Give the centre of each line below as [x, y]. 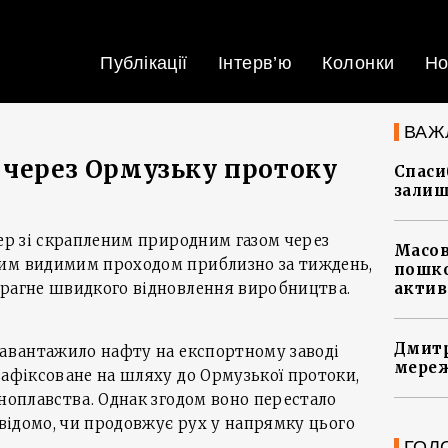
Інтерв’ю [255, 63]
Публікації [144, 63]
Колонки [358, 63]
